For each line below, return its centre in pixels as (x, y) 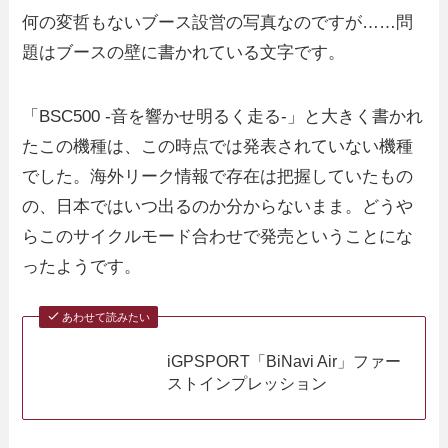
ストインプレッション (247, 383)
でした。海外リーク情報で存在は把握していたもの (218, 176)
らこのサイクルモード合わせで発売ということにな (218, 236)
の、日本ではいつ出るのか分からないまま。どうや (218, 206)
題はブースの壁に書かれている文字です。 (184, 52)
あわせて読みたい (105, 316)
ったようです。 (82, 266)
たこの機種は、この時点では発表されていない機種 (218, 146)
